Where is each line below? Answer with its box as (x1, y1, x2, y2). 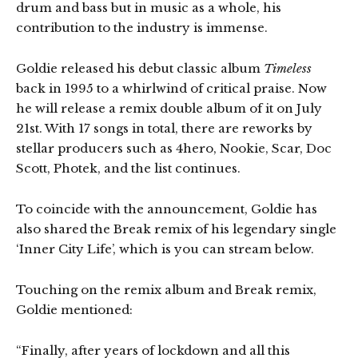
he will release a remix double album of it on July (16, 101, 322, 116)
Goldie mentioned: (16, 302, 133, 317)
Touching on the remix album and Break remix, (16, 282, 316, 297)
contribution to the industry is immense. (16, 20, 268, 35)
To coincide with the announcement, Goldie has (16, 201, 317, 217)
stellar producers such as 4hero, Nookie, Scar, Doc (16, 141, 332, 156)
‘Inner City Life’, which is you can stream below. (16, 241, 314, 257)
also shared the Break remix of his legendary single (16, 221, 336, 237)
